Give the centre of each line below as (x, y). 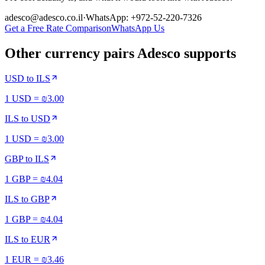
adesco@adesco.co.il (44, 18)
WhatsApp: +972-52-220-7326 (144, 18)
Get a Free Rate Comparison (58, 28)
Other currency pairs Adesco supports (120, 53)
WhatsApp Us (138, 28)
